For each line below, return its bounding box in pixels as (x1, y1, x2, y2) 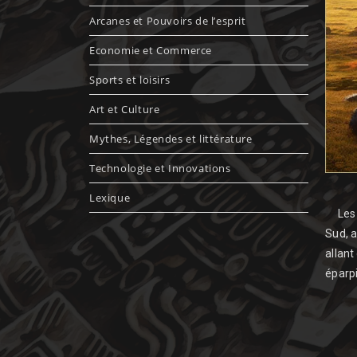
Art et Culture (89, 102, 160, 116)
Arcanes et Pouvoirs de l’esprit (89, 14, 246, 28)
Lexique (89, 190, 131, 205)
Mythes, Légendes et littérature (89, 131, 253, 146)
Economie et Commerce (89, 43, 212, 57)
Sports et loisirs (89, 73, 171, 87)
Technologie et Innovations (89, 161, 231, 175)
